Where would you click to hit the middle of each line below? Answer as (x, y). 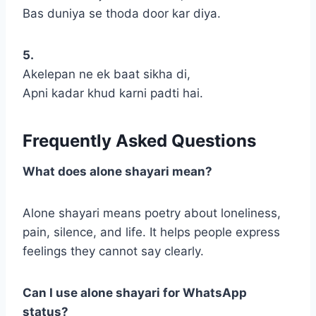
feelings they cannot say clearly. (113, 251)
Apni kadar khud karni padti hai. (113, 93)
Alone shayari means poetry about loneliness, (152, 213)
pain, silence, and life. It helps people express (151, 232)
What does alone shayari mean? (117, 172)
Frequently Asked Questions (139, 141)
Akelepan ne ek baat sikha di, (107, 74)
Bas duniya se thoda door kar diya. (122, 14)
